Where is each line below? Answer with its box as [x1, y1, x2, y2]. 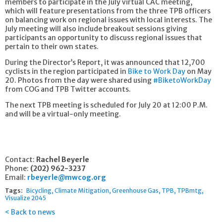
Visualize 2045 [5, 194, 46, 202]
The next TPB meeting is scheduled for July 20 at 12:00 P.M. [5, 100, 208, 110]
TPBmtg [177, 186, 202, 194]
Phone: [5, 164, 30, 173]
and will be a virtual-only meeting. [5, 109, 124, 118]
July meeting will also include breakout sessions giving [5, 24, 187, 33]
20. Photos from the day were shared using [5, 75, 153, 85]
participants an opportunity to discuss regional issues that [5, 33, 202, 42]
